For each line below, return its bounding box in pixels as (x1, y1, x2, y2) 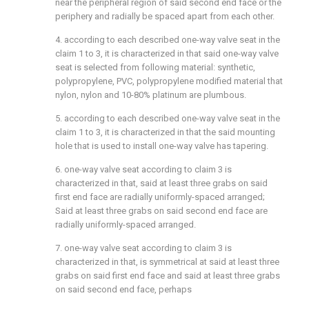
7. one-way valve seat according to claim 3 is (55, 243, 232, 253)
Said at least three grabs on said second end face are (55, 206, 268, 216)
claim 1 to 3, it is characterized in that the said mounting (55, 127, 275, 137)
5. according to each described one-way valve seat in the (55, 113, 280, 123)
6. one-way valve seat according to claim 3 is (55, 164, 232, 175)
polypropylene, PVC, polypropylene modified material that (55, 76, 283, 86)
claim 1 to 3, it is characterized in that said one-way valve (55, 48, 279, 59)
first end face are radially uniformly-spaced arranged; (55, 192, 265, 202)
